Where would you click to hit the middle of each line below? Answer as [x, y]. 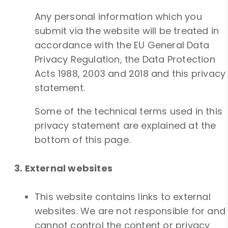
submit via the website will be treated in [127, 31]
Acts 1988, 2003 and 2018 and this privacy [130, 74]
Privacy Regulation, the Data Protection [125, 60]
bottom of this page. [82, 140]
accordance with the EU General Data [122, 45]
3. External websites [63, 168]
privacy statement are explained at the [125, 126]
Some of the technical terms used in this [129, 111]
